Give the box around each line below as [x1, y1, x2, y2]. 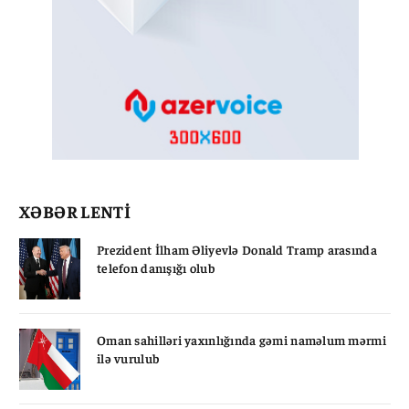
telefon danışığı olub [97, 258, 215, 276]
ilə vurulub [97, 349, 160, 366]
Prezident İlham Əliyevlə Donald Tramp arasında [97, 240, 377, 257]
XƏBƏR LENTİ [19, 199, 131, 222]
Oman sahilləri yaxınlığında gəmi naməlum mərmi [97, 330, 386, 348]
